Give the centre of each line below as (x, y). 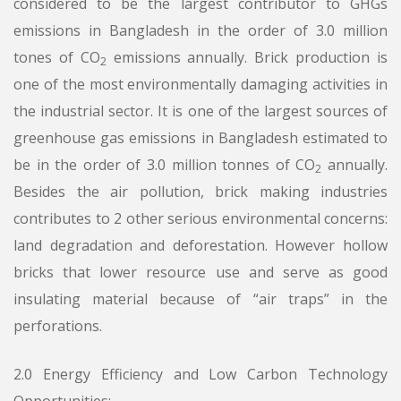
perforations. (58, 326)
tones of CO (57, 58)
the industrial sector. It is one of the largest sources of (200, 111)
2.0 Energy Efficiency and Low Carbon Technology (200, 375)
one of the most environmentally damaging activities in (200, 85)
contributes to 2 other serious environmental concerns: (200, 219)
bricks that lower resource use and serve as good (200, 273)
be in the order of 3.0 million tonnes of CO (165, 165)
